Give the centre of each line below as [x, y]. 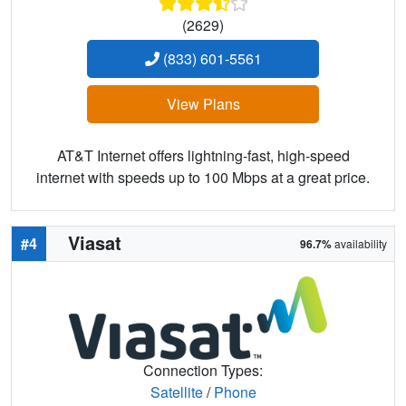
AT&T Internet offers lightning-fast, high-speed [203, 156]
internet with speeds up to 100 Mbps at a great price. [203, 178]
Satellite [176, 391]
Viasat [95, 243]
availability [359, 244]
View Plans [203, 104]
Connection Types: [203, 370]
